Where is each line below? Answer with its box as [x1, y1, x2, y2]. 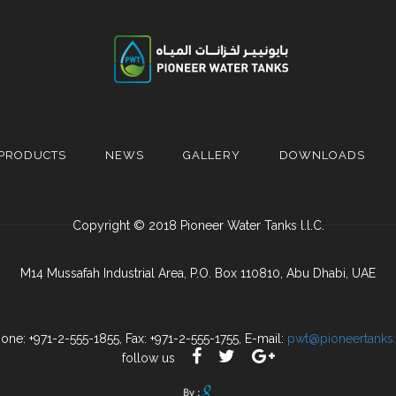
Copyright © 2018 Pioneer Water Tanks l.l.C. [72, 217, 324, 232]
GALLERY [182, 148, 240, 162]
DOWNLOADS [278, 148, 365, 162]
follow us [121, 350, 179, 365]
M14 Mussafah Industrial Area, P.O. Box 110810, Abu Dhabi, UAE [20, 265, 376, 280]
